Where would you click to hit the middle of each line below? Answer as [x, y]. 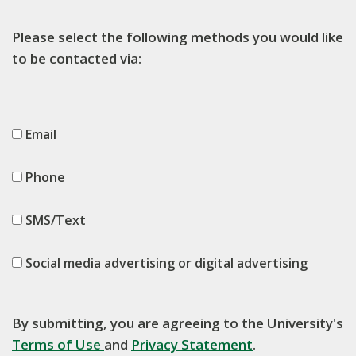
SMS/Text [54, 220]
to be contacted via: [77, 58]
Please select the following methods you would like [178, 37]
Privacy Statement [192, 344]
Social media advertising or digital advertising [165, 263]
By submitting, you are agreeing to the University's [178, 323]
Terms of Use [58, 344]
